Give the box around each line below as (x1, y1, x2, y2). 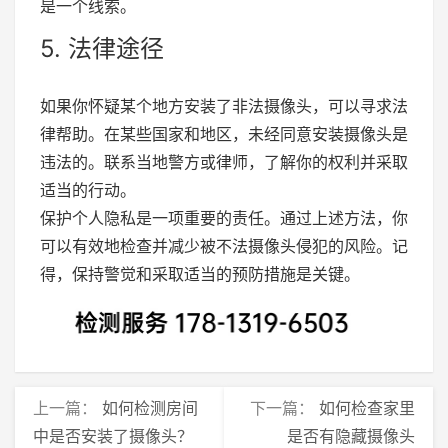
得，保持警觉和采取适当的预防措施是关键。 (40, 264, 360, 285)
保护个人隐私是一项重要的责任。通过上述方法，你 (40, 208, 408, 229)
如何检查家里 (319, 397, 415, 418)
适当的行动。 (40, 180, 136, 201)
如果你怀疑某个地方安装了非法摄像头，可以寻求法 (40, 96, 408, 117)
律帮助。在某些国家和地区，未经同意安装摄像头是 (40, 124, 408, 145)
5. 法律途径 (40, 34, 164, 64)
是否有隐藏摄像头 (287, 425, 415, 446)
